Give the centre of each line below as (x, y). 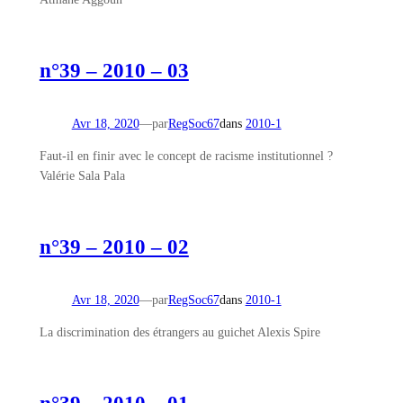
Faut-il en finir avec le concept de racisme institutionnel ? (186, 155)
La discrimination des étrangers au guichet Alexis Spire (179, 332)
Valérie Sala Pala (82, 175)
